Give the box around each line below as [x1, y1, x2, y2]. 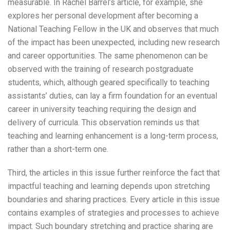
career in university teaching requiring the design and [8, 104, 196, 114]
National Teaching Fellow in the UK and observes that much [8, 24, 219, 34]
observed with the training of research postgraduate [8, 64, 194, 74]
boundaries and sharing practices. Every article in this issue [8, 194, 220, 204]
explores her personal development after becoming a [8, 10, 198, 21]
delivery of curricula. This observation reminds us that [8, 117, 199, 127]
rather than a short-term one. [8, 144, 108, 154]
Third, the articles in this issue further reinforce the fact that [8, 167, 220, 178]
